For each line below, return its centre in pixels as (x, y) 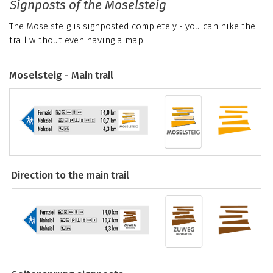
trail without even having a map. (77, 40)
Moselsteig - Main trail (61, 76)
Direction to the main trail (71, 175)
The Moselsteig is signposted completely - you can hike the (132, 26)
